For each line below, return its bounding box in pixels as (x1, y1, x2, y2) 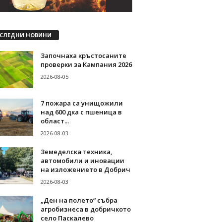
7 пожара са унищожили (40, 98, 123, 108)
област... (40, 116, 69, 125)
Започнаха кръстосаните (40, 51, 126, 60)
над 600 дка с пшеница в (40, 107, 122, 116)
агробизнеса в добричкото (40, 204, 131, 214)
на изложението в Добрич (40, 165, 130, 174)
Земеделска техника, (40, 147, 112, 156)
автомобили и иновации (40, 156, 124, 165)
